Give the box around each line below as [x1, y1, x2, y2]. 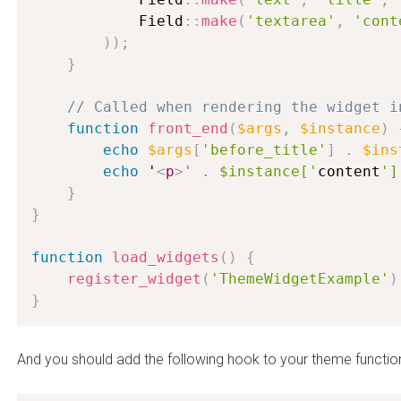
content [318, 163, 380, 180]
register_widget [67, 270, 201, 287]
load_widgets [112, 249, 219, 266]
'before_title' [201, 141, 327, 158]
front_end [148, 120, 228, 137]
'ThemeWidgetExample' [210, 270, 389, 287]
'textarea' [246, 13, 336, 30]
